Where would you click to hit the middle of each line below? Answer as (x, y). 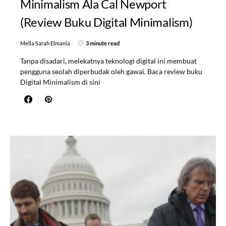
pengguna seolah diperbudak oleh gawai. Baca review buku (111, 71)
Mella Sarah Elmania (45, 43)
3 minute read (103, 43)
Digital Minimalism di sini (60, 82)
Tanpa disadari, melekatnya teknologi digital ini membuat (108, 61)
